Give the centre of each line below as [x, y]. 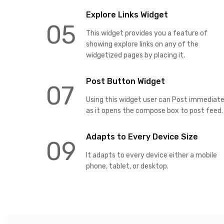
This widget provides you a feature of [147, 33]
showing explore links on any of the [142, 44]
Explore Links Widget [127, 14]
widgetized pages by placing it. [135, 55]
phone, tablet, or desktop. [127, 166]
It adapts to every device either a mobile [151, 155]
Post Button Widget [125, 81]
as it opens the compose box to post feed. [154, 110]
